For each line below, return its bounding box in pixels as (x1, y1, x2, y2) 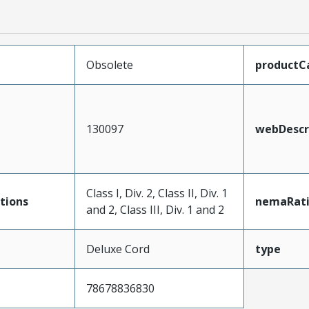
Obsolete (86, 57, 133, 72)
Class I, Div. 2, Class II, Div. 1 (86, 185, 228, 201)
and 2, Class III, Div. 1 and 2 (86, 201, 224, 217)
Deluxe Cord (86, 241, 150, 257)
